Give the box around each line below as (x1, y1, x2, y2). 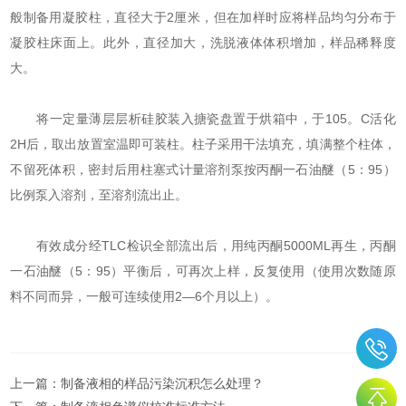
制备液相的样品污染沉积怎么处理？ (61, 376, 265, 391)
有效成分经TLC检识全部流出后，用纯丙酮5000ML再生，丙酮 (10, 238, 396, 254)
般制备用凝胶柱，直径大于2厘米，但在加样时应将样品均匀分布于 (10, 10, 396, 25)
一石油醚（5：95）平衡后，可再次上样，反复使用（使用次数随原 (10, 264, 396, 279)
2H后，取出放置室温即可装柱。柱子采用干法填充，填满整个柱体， (10, 137, 396, 152)
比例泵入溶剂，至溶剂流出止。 (10, 188, 188, 203)
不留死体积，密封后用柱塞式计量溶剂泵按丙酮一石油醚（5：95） (10, 162, 396, 178)
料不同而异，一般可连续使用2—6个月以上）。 (10, 289, 279, 304)
